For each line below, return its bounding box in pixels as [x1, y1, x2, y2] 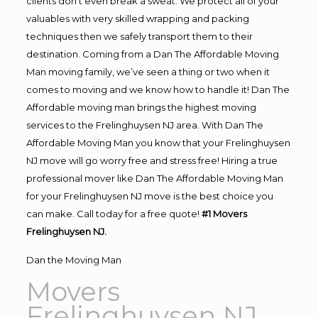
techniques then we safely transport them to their [26, 31, 253, 42]
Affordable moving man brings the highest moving [26, 102, 256, 113]
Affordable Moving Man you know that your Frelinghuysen [26, 137, 290, 148]
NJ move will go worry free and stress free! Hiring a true [26, 155, 278, 166]
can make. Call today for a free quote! [26, 208, 202, 219]
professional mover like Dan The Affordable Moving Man [26, 172, 283, 184]
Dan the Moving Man [26, 254, 121, 265]
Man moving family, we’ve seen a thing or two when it [26, 66, 270, 77]
